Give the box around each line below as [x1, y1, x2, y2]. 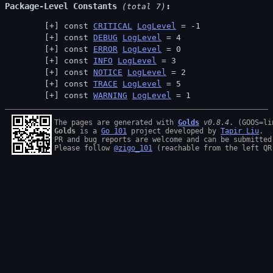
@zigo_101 [114, 144, 152, 152]
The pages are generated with [54, 118, 178, 127]
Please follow [54, 144, 114, 152]
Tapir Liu [221, 127, 259, 135]
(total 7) [117, 2, 166, 11]
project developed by [127, 127, 221, 135]
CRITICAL [93, 21, 132, 30]
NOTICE [93, 68, 122, 77]
